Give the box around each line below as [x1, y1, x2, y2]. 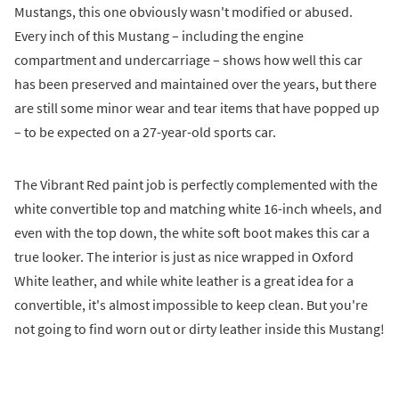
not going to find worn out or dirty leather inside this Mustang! [14, 319, 385, 338]
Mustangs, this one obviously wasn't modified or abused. [14, 2, 353, 20]
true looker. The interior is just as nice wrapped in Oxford [14, 247, 354, 265]
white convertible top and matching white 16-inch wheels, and [14, 199, 382, 217]
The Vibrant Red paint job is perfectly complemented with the [14, 175, 378, 193]
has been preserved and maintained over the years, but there [14, 74, 377, 93]
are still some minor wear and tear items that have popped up [14, 98, 379, 117]
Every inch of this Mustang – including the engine [14, 26, 304, 45]
